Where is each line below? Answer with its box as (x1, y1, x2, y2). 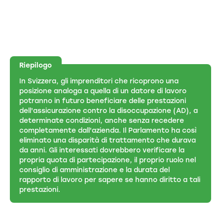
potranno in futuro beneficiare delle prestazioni (19, 96, 186, 105)
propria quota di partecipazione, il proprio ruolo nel (19, 155, 196, 164)
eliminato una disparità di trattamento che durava (19, 136, 196, 144)
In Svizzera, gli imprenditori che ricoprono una (19, 76, 179, 85)
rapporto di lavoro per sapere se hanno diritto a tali (19, 175, 201, 184)
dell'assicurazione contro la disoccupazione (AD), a (19, 106, 198, 114)
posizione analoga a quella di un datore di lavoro (19, 86, 187, 95)
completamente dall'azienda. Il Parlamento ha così (19, 126, 197, 134)
